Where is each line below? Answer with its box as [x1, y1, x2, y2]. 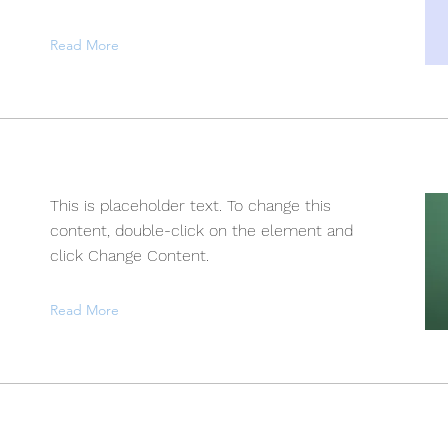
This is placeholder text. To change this [50, 196, 331, 215]
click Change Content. [50, 246, 209, 265]
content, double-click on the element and [50, 221, 353, 240]
